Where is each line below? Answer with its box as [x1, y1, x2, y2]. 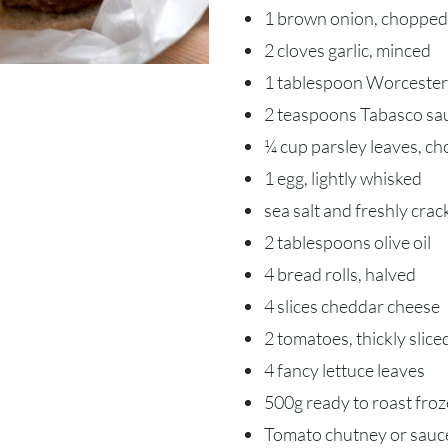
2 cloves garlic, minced [263, 39, 431, 61]
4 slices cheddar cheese [263, 295, 440, 317]
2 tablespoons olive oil [263, 231, 431, 253]
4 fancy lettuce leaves [263, 359, 425, 381]
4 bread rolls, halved [263, 263, 416, 285]
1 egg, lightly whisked [263, 167, 422, 189]
